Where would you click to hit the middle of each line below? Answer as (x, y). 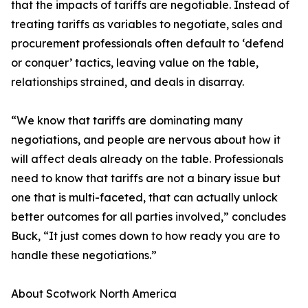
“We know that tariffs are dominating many (127, 121)
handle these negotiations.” (84, 255)
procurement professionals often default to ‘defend (147, 44)
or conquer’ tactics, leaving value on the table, (135, 63)
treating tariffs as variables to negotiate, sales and (147, 24)
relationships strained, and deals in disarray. (128, 82)
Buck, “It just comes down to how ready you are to (145, 236)
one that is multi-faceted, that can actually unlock (144, 198)
